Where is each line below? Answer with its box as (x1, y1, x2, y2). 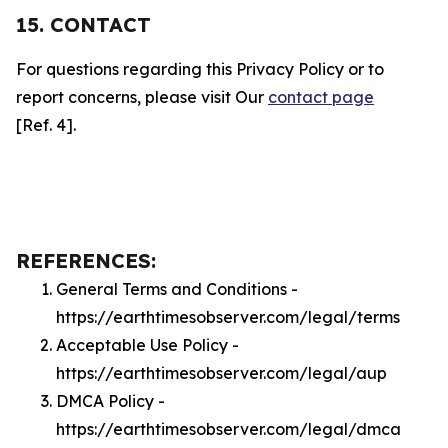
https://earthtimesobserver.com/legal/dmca (56, 419, 401, 439)
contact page (268, 87, 374, 107)
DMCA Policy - (56, 391, 165, 411)
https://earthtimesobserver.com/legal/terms (56, 307, 400, 327)
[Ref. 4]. (16, 115, 76, 135)
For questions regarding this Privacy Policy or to (16, 59, 384, 79)
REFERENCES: (16, 248, 156, 273)
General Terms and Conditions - (56, 279, 298, 299)
